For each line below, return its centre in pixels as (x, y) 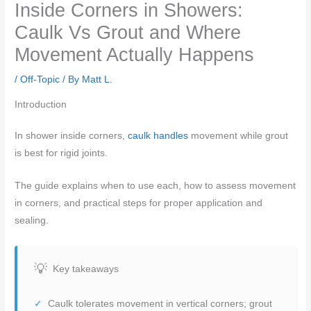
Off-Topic (40, 80)
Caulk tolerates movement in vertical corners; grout (160, 303)
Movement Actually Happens (135, 55)
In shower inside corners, (72, 136)
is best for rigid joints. (61, 153)
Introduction (41, 105)
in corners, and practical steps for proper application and (139, 203)
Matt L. (98, 80)
